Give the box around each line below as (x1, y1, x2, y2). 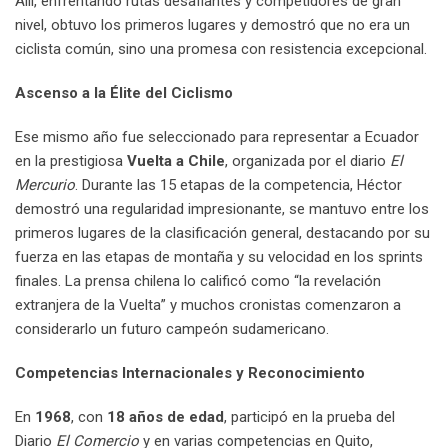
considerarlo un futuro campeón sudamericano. (15, 320, 329, 339)
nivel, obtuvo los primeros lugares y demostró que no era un (15, 16, 410, 35)
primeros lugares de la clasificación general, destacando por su (15, 224, 430, 243)
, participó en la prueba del (224, 408, 395, 427)
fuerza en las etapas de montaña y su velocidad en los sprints (15, 248, 423, 267)
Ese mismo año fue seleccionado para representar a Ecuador (15, 128, 419, 147)
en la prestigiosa (15, 152, 127, 171)
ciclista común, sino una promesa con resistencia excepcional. (15, 40, 427, 59)
